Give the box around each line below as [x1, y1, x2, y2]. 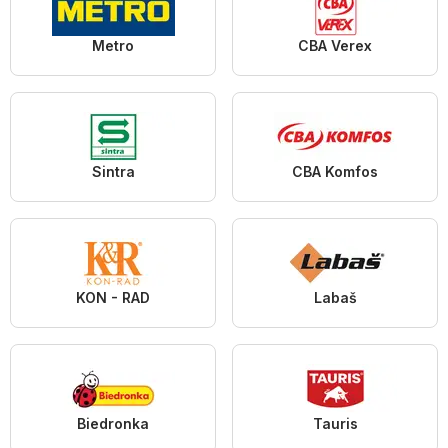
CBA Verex [298, 36, 372, 54]
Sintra [91, 162, 135, 180]
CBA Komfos [292, 162, 378, 180]
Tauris [312, 414, 358, 432]
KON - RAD [76, 288, 150, 306]
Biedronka [77, 414, 149, 432]
